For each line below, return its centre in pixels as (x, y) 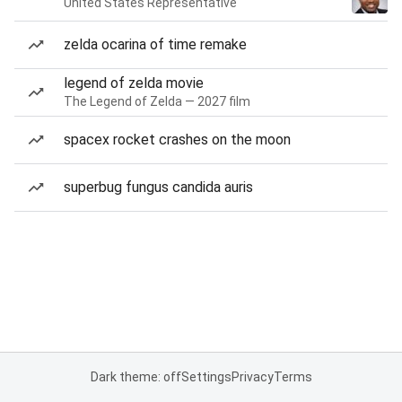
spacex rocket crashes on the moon (177, 140)
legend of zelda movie (134, 83)
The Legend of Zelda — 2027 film (157, 101)
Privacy (252, 377)
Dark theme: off (135, 377)
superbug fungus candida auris (158, 187)
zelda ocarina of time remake (155, 44)
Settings (206, 377)
